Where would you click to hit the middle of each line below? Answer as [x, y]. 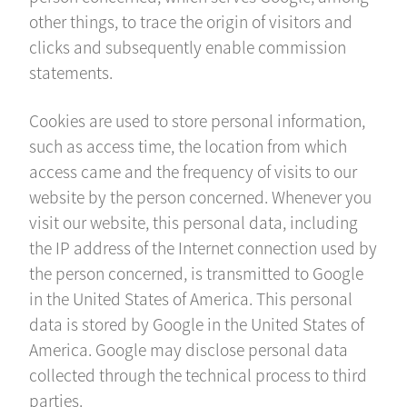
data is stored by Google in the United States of [197, 323]
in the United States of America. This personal [191, 298]
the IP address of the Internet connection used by [203, 247]
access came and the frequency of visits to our [194, 171]
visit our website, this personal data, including [194, 222]
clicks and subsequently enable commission [188, 47]
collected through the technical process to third [199, 374]
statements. [71, 73]
